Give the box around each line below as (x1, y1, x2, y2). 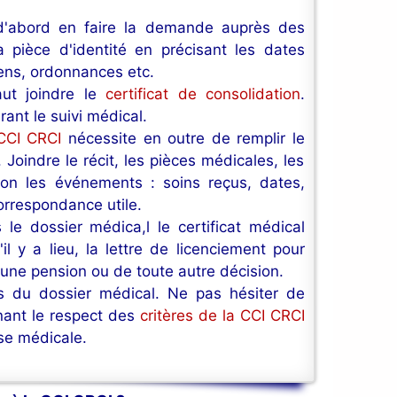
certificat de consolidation (105, 85, 300, 104)
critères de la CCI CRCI (140, 307, 306, 325)
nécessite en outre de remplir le (61, 129, 306, 148)
